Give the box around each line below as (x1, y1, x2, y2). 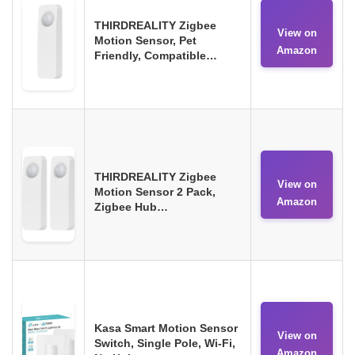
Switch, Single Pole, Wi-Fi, (94, 336, 235, 349)
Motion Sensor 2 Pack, (94, 185, 216, 198)
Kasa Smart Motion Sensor (94, 321, 238, 334)
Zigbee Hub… (94, 200, 168, 213)
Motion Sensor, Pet (94, 33, 197, 47)
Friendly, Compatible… (94, 48, 217, 62)
